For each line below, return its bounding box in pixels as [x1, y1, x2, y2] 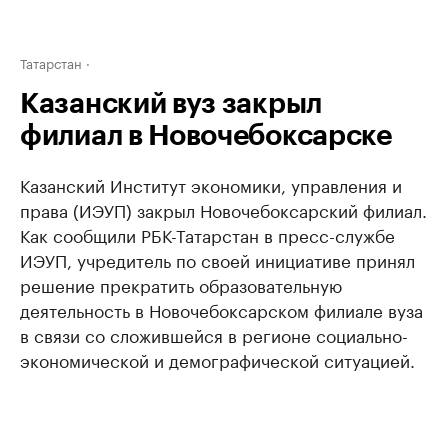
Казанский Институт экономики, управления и [20, 171, 402, 197]
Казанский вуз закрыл [20, 90, 322, 118]
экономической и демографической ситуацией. [20, 346, 415, 372]
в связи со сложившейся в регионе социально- [20, 321, 408, 347]
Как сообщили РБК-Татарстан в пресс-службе [20, 221, 395, 247]
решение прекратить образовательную [20, 271, 342, 297]
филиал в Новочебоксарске [20, 122, 392, 150]
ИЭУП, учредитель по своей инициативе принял [20, 246, 415, 272]
